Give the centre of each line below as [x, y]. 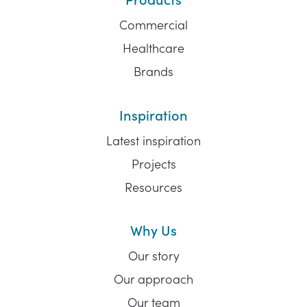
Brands [153, 71]
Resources [153, 186]
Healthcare [153, 48]
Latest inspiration [153, 140]
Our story [153, 256]
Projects [153, 163]
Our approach [153, 279]
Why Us [153, 229]
